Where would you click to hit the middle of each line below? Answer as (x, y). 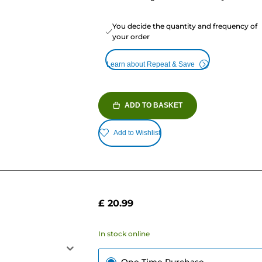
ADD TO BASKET (153, 105)
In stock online (124, 234)
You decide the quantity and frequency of (185, 26)
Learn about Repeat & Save (150, 64)
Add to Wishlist (137, 133)
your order (131, 36)
